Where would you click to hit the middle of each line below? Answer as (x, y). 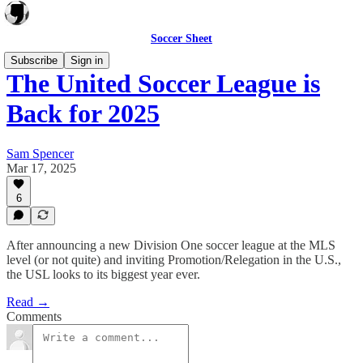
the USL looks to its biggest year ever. (103, 274)
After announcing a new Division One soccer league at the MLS (171, 245)
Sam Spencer (40, 153)
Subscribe (34, 60)
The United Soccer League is (163, 84)
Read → (28, 302)
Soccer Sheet (181, 38)
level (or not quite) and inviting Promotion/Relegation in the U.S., (174, 260)
